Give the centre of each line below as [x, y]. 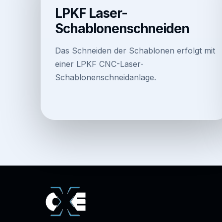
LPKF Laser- [91, 13]
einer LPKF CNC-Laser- [99, 64]
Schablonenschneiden [122, 28]
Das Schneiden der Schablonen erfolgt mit [135, 50]
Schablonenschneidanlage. [106, 77]
